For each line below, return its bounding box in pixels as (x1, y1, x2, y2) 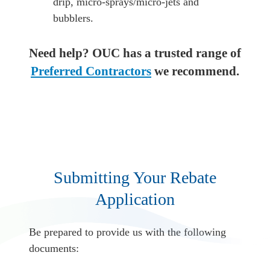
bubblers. (53, 12, 93, 25)
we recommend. (151, 64, 239, 78)
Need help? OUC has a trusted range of (29, 46, 241, 60)
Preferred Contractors (31, 64, 151, 78)
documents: (29, 242, 79, 255)
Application (95, 189, 175, 209)
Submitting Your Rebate (54, 168, 216, 187)
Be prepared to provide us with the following (29, 226, 226, 239)
